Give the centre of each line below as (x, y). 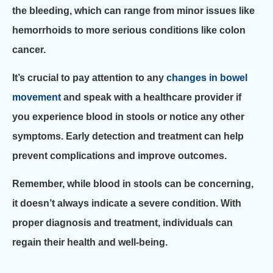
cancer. (29, 49)
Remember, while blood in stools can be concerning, (133, 184)
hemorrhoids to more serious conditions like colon (129, 30)
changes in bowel (207, 78)
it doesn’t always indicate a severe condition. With (127, 204)
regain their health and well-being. (90, 243)
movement (37, 97)
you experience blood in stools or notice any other (128, 117)
